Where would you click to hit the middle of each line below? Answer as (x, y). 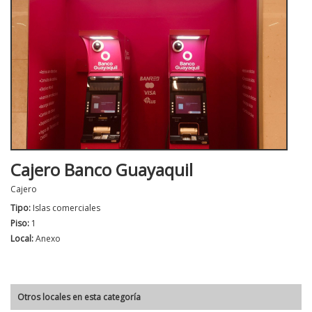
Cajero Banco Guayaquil (102, 170)
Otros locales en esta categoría (79, 297)
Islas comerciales (67, 208)
